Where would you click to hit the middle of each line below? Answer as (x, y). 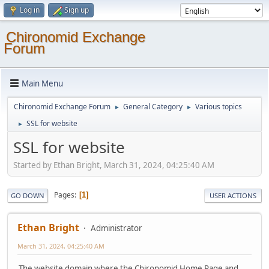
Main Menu (42, 83)
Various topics (219, 107)
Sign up (77, 10)
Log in (30, 10)
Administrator (116, 228)
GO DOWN (28, 195)
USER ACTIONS (233, 195)
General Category (153, 107)
